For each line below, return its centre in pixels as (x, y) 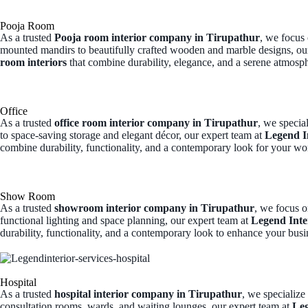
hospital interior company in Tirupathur (148, 294)
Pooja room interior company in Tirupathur (157, 37)
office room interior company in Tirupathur (156, 123)
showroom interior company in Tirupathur (154, 208)
